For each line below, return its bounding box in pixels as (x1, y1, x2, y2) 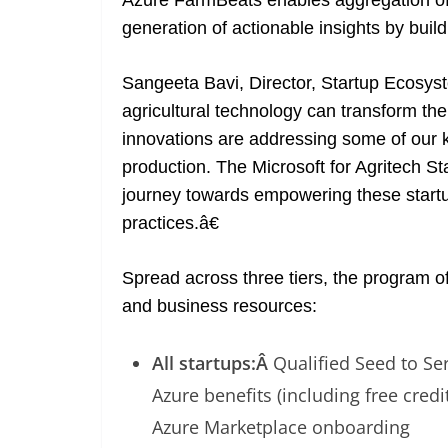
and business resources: (122, 296, 317, 317)
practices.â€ (122, 213, 219, 234)
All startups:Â (152, 351, 273, 376)
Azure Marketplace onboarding (152, 415, 410, 440)
